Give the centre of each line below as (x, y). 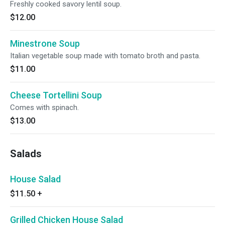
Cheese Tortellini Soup (56, 95)
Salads (26, 154)
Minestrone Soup (45, 43)
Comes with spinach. (44, 107)
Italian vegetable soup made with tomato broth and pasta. (105, 56)
